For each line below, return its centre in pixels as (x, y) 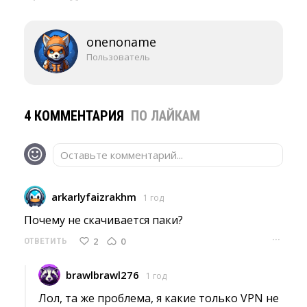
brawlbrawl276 (102, 275)
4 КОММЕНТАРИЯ (76, 116)
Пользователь (118, 57)
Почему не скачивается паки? (103, 220)
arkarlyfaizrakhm (94, 197)
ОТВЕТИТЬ (46, 241)
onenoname (121, 42)
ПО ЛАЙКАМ (165, 116)
